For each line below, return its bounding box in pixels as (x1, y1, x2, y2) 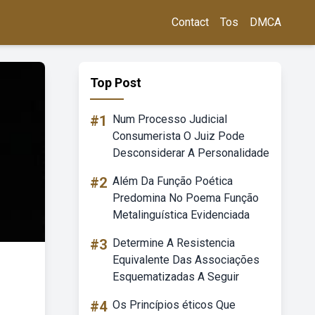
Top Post (90, 75, 141, 90)
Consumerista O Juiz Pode (112, 129, 245, 143)
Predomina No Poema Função (112, 191, 259, 205)
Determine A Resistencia (112, 236, 235, 250)
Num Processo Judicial (112, 112, 227, 126)
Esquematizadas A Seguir (112, 270, 239, 283)
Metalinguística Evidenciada (112, 208, 250, 221)
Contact (172, 15, 209, 29)
